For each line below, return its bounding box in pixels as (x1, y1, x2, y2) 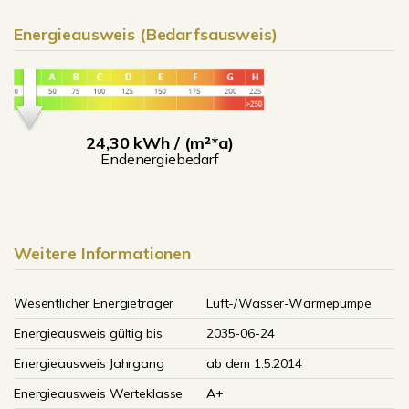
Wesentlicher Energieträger (14, 295, 174, 311)
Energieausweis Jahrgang (14, 355, 164, 372)
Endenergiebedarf (100, 149, 219, 168)
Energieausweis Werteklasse (14, 385, 184, 402)
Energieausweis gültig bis (14, 325, 163, 341)
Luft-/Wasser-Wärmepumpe (206, 295, 372, 311)
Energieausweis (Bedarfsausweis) (14, 24, 278, 45)
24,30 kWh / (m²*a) (86, 131, 234, 153)
